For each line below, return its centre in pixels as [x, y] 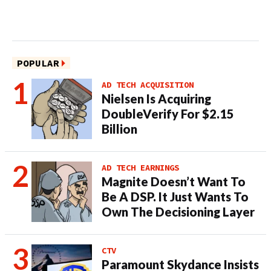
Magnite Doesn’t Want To [174, 181]
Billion [119, 129]
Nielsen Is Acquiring [156, 99]
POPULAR [38, 63]
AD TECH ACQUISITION [148, 85]
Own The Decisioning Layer [178, 212]
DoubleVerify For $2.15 [168, 114]
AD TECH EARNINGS [140, 168]
